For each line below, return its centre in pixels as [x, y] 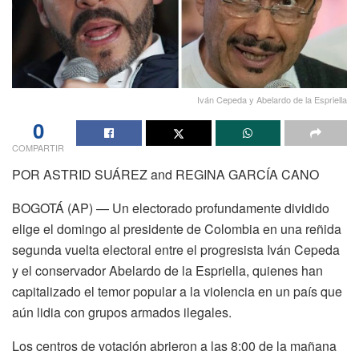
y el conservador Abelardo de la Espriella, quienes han [167, 271]
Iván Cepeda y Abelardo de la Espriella [272, 100]
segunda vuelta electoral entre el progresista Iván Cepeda [176, 250]
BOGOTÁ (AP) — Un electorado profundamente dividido [171, 208]
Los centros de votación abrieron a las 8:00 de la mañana [174, 346]
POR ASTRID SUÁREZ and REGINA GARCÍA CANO [165, 175]
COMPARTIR [38, 148]
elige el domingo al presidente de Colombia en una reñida [177, 229]
